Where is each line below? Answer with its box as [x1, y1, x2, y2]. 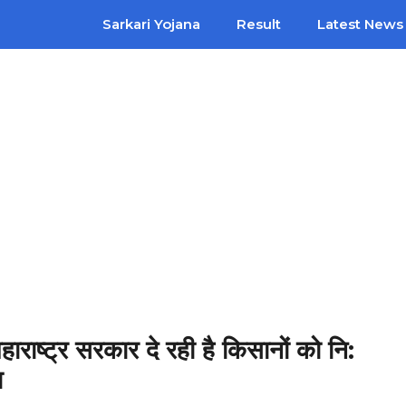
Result [237, 15, 281, 33]
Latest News [317, 15, 403, 33]
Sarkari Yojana [102, 15, 200, 33]
